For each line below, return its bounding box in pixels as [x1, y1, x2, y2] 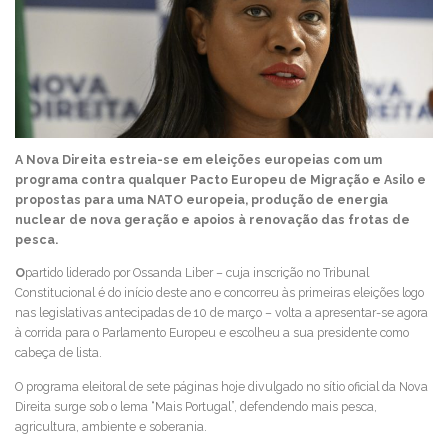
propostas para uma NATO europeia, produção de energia [15, 192, 388, 208]
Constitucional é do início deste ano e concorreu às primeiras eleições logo [15, 285, 424, 301]
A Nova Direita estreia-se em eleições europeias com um [15, 152, 382, 168]
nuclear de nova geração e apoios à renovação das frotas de [15, 212, 410, 228]
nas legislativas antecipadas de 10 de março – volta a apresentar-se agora [15, 305, 428, 321]
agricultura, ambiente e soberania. [15, 418, 207, 434]
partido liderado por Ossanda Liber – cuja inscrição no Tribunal [25, 265, 369, 281]
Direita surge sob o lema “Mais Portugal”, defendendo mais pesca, [15, 398, 377, 414]
